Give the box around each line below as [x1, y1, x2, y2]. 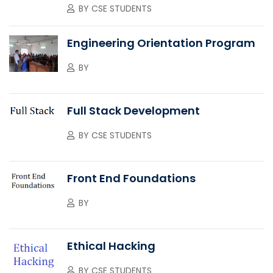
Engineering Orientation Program [67, 35, 255, 51]
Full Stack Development [67, 102, 200, 118]
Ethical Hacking [67, 238, 155, 253]
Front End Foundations [67, 170, 196, 186]
